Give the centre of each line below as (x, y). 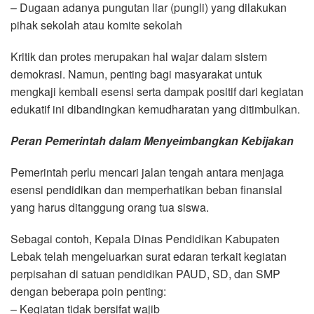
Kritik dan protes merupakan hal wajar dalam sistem (139, 56)
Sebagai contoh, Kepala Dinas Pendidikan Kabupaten (145, 238)
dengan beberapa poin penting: (88, 291)
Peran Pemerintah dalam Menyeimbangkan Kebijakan (152, 140)
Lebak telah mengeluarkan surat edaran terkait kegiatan (149, 256)
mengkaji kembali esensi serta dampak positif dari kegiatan (157, 91)
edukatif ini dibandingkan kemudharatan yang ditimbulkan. (155, 109)
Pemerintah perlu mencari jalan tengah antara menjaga (147, 172)
